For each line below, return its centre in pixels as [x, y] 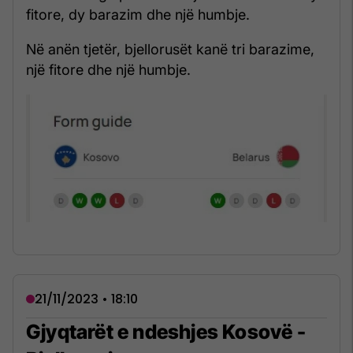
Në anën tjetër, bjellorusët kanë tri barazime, [170, 49]
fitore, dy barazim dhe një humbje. [138, 14]
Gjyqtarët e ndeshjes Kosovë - [166, 331]
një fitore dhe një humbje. [108, 69]
